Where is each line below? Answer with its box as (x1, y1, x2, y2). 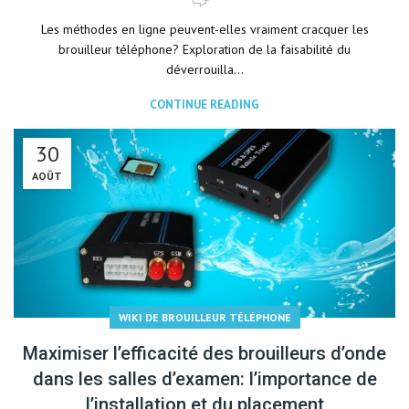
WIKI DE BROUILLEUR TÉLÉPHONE (118, 310, 291, 324)
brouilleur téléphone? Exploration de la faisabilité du (58, 41, 351, 58)
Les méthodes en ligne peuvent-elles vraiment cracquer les (40, 21, 369, 37)
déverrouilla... (165, 61, 244, 78)
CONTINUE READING (150, 97, 259, 112)
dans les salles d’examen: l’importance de (32, 368, 377, 390)
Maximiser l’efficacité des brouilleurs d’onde (23, 342, 386, 364)
